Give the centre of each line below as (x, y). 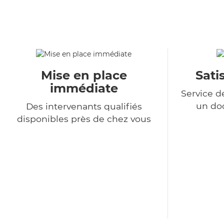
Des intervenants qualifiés (84, 106)
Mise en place (84, 75)
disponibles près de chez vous (84, 119)
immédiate (84, 88)
